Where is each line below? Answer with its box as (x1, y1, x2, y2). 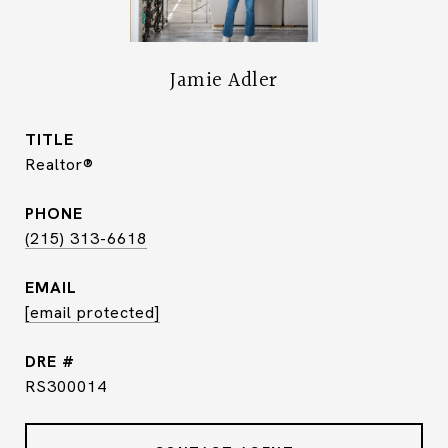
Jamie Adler (170, 64, 278, 97)
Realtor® (25, 154, 94, 175)
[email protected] (25, 302, 160, 323)
